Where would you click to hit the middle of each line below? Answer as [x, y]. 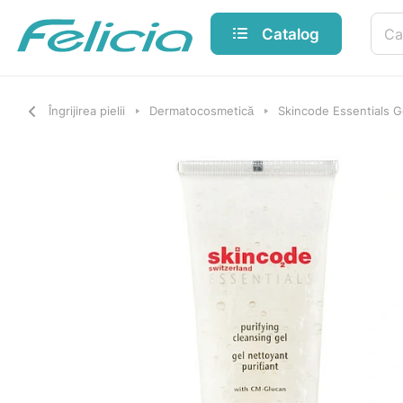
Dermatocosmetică [201, 111]
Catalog [291, 33]
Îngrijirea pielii [87, 111]
